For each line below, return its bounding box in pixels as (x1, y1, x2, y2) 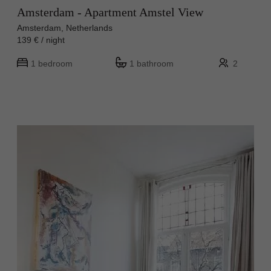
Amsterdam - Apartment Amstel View (17, 5, 203, 19)
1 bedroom (31, 58, 73, 68)
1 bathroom (129, 58, 174, 68)
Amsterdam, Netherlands (17, 22, 113, 33)
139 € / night (17, 34, 74, 45)
